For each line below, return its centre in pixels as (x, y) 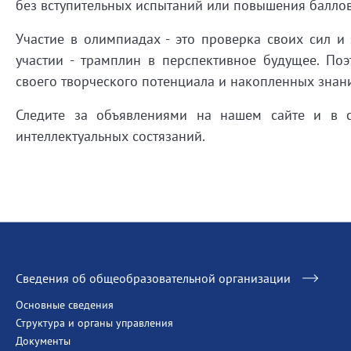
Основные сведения (65, 305)
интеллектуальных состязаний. (110, 136)
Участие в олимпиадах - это (109, 38)
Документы (43, 341)
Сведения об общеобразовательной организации (153, 278)
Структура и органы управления (94, 323)
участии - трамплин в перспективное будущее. (171, 60)
